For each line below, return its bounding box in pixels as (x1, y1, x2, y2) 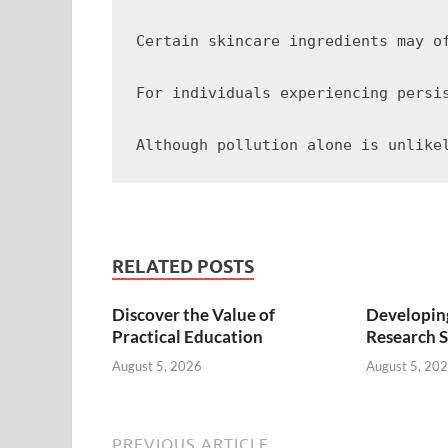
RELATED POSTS (112, 256, 254, 278)
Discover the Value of (112, 304, 275, 326)
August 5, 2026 (112, 357, 202, 374)
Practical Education (112, 326, 263, 348)
